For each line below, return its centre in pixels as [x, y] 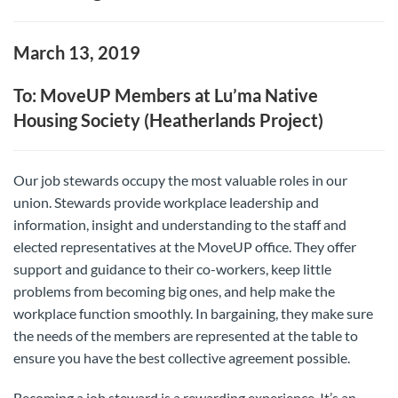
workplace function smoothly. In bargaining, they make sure [193, 313]
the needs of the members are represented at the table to [186, 335]
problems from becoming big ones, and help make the [174, 291]
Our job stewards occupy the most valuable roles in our [180, 180]
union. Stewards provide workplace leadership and [166, 202]
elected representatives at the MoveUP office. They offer [185, 247]
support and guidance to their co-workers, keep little [172, 269]
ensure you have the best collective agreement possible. [182, 358]
